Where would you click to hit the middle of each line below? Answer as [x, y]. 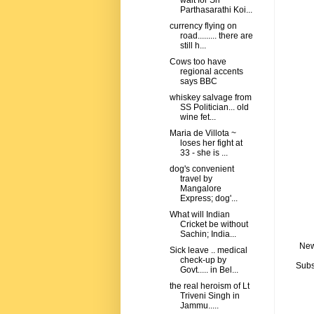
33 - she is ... [204, 153]
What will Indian [199, 215]
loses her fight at [211, 143]
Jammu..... [199, 306]
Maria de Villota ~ [203, 134]
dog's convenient [202, 169]
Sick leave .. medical [208, 251]
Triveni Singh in [210, 296]
